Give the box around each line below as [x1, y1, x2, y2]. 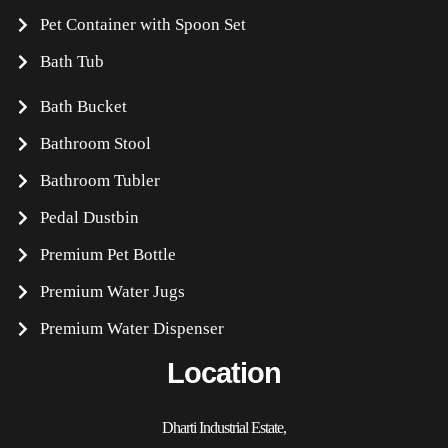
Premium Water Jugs [40, 281, 185, 301]
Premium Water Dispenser [40, 318, 224, 338]
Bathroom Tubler [40, 170, 160, 190]
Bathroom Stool [40, 133, 151, 153]
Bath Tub [40, 51, 104, 71]
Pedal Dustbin [40, 207, 139, 227]
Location [167, 356, 281, 389]
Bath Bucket [40, 96, 127, 116]
